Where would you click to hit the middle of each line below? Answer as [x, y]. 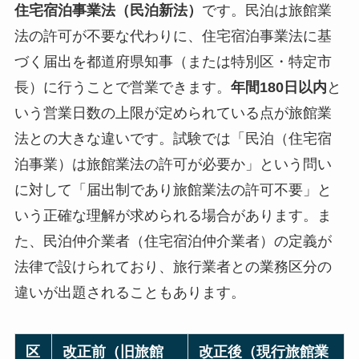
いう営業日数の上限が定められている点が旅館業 [173, 113]
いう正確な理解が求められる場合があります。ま [173, 215]
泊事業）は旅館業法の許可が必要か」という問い [173, 164]
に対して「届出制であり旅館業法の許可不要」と [173, 190]
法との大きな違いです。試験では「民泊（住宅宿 [173, 138]
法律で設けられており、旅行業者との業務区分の [173, 266]
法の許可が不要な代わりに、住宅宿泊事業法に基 [173, 36]
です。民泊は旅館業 [266, 10]
